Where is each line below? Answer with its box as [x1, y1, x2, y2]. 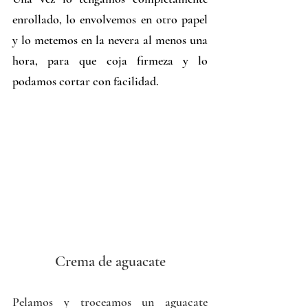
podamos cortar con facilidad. [12, 74, 159, 89]
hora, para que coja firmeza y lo [12, 53, 208, 69]
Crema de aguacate [54, 252, 166, 270]
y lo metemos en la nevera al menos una [12, 32, 208, 48]
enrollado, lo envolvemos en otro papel [12, 12, 208, 27]
